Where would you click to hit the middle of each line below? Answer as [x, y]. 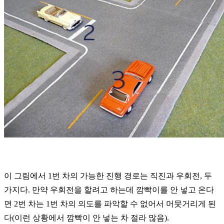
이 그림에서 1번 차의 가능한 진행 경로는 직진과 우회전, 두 [108, 176]
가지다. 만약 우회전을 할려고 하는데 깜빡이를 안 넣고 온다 [109, 190]
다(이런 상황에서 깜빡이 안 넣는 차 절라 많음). [86, 218]
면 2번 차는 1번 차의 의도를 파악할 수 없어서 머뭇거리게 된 [110, 204]
